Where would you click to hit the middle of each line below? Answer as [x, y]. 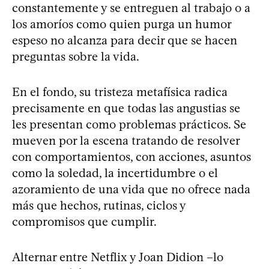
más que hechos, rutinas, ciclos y [99, 205]
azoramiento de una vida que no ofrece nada [131, 189]
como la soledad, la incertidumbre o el [115, 173]
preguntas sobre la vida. [76, 56]
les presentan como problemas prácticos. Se [129, 124]
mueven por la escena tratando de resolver [126, 141]
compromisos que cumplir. [84, 222]
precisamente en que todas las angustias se [126, 108]
